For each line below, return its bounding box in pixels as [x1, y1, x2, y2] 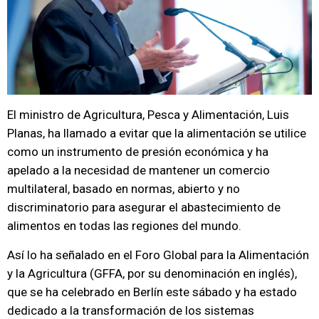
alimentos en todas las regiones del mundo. [7, 219, 241, 233]
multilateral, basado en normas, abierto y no [7, 182, 240, 196]
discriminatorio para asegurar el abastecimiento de [7, 200, 281, 214]
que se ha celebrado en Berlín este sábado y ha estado [7, 285, 297, 299]
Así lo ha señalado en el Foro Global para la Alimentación [7, 248, 309, 262]
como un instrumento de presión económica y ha [7, 145, 268, 159]
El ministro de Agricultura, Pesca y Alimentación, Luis [7, 108, 289, 122]
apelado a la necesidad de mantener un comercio [7, 163, 270, 177]
